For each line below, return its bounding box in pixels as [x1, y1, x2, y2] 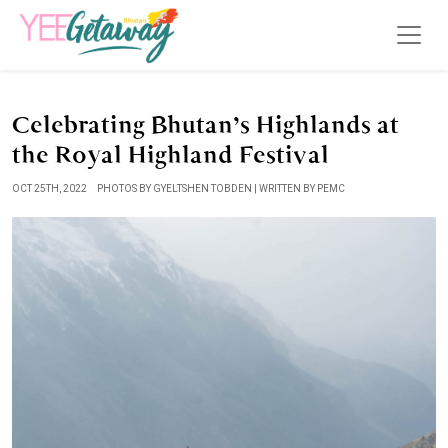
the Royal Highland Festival [12, 140, 329, 170]
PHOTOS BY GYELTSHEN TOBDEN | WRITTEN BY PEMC [97, 183, 345, 194]
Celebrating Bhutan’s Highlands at [12, 110, 399, 140]
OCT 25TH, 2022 [12, 183, 87, 194]
